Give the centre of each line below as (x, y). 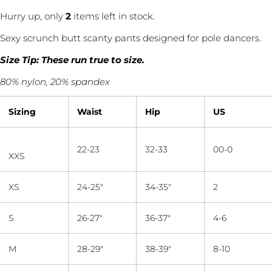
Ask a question (136, 213)
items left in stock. (113, 16)
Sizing (22, 112)
